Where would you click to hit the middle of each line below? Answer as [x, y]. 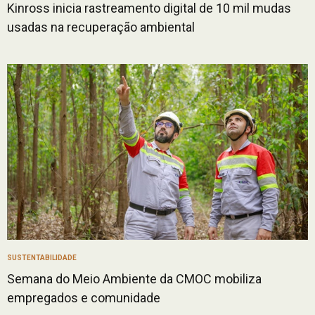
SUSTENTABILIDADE [42, 257]
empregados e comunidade [84, 297]
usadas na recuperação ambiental [101, 27]
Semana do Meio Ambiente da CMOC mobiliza [134, 278]
